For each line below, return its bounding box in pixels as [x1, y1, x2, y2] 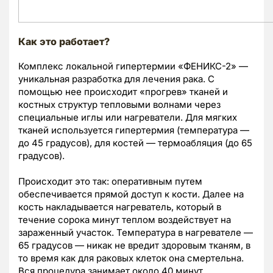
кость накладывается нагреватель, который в [18, 200, 221, 213]
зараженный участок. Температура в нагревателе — [18, 226, 253, 238]
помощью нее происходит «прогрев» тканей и [18, 85, 228, 97]
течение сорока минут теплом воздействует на [18, 213, 231, 225]
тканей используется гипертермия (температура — [18, 124, 249, 136]
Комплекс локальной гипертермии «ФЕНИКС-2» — [18, 60, 248, 72]
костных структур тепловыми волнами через [18, 98, 221, 110]
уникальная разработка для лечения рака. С [18, 73, 214, 85]
